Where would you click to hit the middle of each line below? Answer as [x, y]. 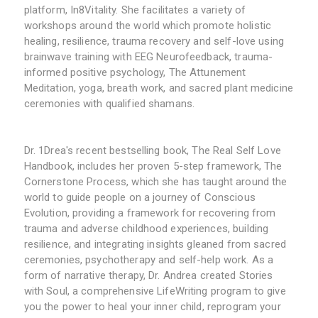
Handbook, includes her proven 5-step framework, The [153, 166]
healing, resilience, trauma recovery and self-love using [154, 42]
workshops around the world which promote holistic [148, 26]
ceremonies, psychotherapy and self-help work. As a [149, 260]
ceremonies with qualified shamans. [109, 104]
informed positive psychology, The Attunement [135, 73]
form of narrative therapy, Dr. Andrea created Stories [148, 276]
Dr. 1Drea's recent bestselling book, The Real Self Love [152, 151]
